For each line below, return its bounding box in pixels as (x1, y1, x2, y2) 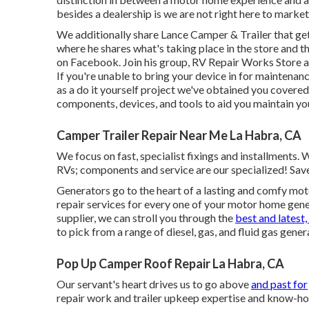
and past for (251, 277, 308, 290)
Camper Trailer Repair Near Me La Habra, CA (57, 128, 301, 143)
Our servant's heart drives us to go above (57, 277, 251, 290)
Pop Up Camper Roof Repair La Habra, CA (57, 256, 284, 271)
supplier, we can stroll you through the (57, 211, 235, 224)
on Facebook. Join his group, (57, 55, 192, 68)
